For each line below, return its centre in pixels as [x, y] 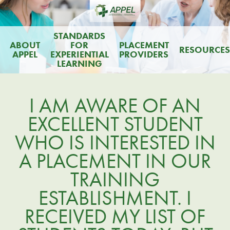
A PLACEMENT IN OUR [115, 161]
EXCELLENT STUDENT [115, 124]
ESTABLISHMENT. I [115, 198]
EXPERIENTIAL [79, 54]
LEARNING [79, 64]
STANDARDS [80, 36]
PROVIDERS [143, 54]
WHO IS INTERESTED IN [115, 143]
